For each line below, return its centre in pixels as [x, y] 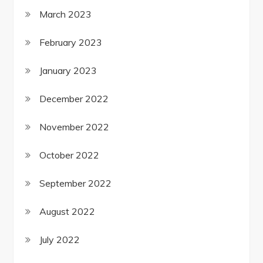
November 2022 [75, 127]
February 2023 [71, 43]
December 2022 [74, 99]
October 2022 [70, 155]
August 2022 [68, 212]
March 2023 [66, 14]
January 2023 [68, 71]
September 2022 [76, 183]
